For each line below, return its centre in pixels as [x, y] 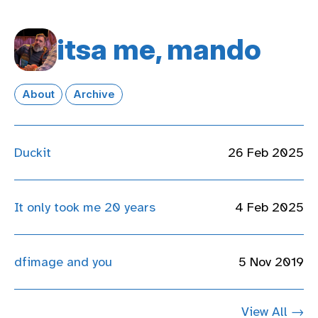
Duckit [33, 152]
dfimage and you [63, 262]
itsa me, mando [159, 49]
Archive [94, 94]
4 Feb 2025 [269, 207]
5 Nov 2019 [271, 262]
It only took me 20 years [85, 207]
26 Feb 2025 [266, 152]
